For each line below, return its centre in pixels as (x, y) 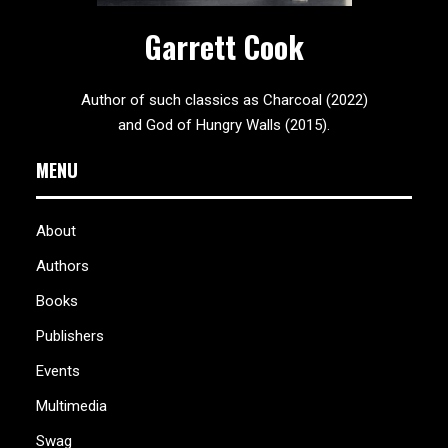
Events (58, 371)
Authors (62, 266)
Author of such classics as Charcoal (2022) (224, 99)
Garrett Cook (224, 46)
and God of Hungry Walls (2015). (224, 124)
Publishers (70, 336)
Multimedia (71, 406)
